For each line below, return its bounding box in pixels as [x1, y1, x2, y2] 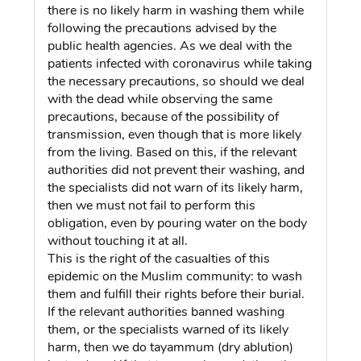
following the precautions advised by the [48, 19, 277, 37]
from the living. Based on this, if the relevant [48, 143, 297, 161]
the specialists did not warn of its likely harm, [48, 178, 304, 197]
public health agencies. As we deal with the [48, 36, 293, 55]
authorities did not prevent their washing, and [48, 160, 305, 179]
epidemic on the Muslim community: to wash [48, 267, 303, 285]
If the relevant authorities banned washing [48, 302, 285, 321]
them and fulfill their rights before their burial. [48, 284, 305, 303]
